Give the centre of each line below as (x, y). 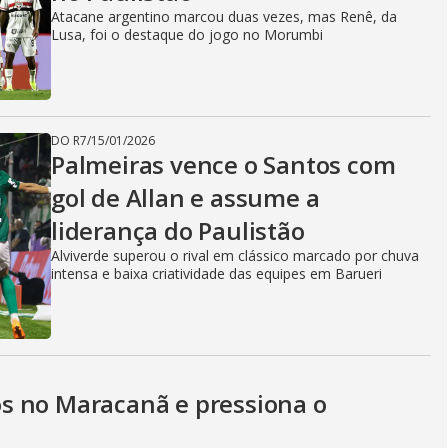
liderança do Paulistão (178, 230)
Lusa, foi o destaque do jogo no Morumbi (187, 34)
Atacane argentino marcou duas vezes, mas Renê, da (224, 16)
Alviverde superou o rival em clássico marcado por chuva (235, 255)
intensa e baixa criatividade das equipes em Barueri (216, 273)
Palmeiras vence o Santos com (223, 164)
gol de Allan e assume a (185, 197)
